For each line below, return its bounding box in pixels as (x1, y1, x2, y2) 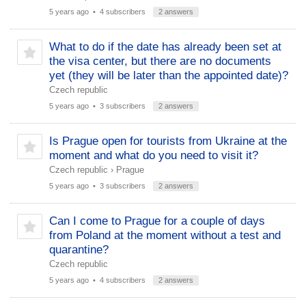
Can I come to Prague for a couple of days (49, 214, 265, 227)
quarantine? (49, 243, 109, 256)
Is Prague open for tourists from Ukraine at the (49, 135, 287, 148)
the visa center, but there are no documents (49, 55, 271, 68)
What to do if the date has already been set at (49, 40, 281, 53)
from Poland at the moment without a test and (49, 229, 281, 242)
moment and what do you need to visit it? (49, 149, 258, 162)
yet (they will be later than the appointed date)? (49, 69, 288, 82)
